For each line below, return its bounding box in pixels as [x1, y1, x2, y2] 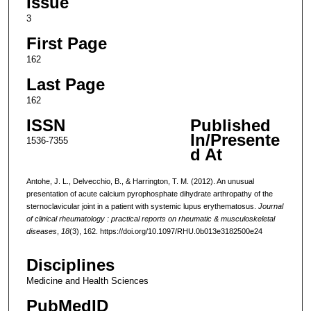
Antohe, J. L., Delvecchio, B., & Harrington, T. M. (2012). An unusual [26, 176, 254, 185]
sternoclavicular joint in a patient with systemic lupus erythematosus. [26, 201, 258, 210]
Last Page [26, 74, 105, 94]
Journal [258, 201, 283, 210]
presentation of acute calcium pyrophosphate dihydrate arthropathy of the [26, 189, 273, 198]
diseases [26, 226, 57, 235]
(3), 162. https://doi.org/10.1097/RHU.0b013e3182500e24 [69, 226, 262, 235]
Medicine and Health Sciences [26, 276, 149, 287]
